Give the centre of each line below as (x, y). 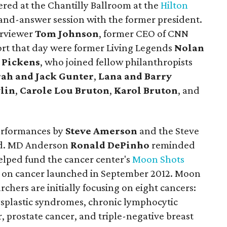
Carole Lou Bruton (65, 90)
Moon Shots (158, 159)
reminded (172, 145)
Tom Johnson (67, 33)
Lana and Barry (135, 76)
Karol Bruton (146, 90)
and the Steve (168, 131)
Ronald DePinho (110, 145)
